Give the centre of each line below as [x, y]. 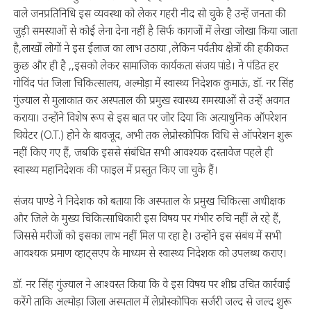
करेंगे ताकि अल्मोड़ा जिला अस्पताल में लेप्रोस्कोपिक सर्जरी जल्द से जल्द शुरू [152, 302]
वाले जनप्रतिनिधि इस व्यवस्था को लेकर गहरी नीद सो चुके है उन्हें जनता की [149, 14]
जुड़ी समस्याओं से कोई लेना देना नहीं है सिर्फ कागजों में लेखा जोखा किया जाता [155, 31]
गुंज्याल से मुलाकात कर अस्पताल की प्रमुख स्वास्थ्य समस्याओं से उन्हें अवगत [151, 100]
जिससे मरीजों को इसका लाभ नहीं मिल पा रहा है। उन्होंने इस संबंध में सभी [147, 236]
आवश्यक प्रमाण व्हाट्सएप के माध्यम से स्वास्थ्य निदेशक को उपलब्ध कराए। [150, 253]
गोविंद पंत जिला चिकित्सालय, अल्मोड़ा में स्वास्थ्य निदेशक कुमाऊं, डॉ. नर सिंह [153, 83]
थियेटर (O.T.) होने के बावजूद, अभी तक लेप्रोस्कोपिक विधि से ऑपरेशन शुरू [152, 135]
